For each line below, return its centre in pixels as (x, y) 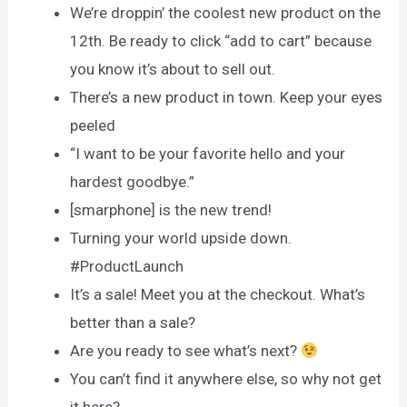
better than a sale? (133, 322)
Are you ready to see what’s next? (186, 350)
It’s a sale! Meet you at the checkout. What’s (218, 294)
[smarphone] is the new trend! (171, 209)
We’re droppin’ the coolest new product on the (226, 12)
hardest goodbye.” (133, 181)
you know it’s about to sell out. (173, 69)
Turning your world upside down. (181, 238)
